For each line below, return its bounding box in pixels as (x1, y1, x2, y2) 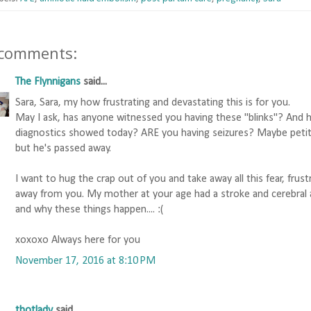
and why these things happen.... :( (15, 204, 164, 216)
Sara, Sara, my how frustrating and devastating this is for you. (15, 97, 290, 109)
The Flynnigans (15, 76, 81, 88)
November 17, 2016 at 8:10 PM (15, 255, 155, 267)
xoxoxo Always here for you (15, 235, 140, 246)
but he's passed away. (15, 143, 111, 155)
